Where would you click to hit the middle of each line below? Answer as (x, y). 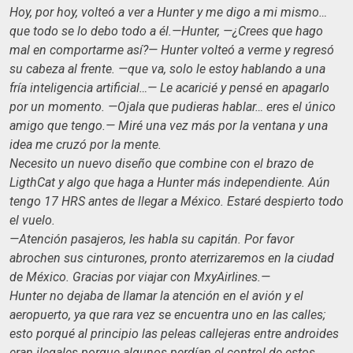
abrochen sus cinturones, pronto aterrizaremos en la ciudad (172, 258)
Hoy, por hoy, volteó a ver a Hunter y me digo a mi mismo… (168, 12)
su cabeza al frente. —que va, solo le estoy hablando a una (167, 69)
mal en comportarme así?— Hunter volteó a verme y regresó (172, 50)
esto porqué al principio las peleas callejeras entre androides (174, 333)
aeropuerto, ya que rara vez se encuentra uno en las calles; (167, 314)
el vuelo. (34, 220)
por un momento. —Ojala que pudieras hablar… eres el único (173, 106)
